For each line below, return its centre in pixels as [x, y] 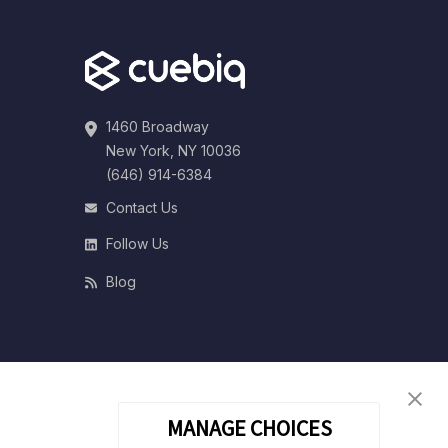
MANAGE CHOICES [249, 428]
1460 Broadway [157, 126]
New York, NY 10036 [173, 150]
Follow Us [137, 243]
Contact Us [141, 207]
